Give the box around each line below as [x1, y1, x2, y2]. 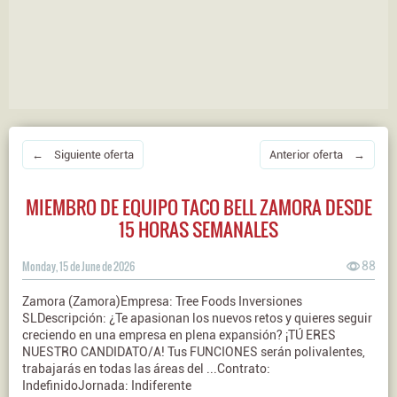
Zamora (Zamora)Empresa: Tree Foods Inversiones [22, 294, 302, 308]
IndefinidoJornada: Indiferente [22, 378, 191, 393]
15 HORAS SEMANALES [119, 215, 278, 243]
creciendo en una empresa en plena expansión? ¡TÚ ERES [22, 328, 336, 342]
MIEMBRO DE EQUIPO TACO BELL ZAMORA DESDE [25, 193, 372, 221]
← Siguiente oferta [32, 148, 134, 161]
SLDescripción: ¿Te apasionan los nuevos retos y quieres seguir [22, 311, 372, 325]
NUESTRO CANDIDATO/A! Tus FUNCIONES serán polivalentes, [22, 345, 365, 359]
